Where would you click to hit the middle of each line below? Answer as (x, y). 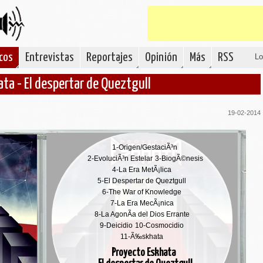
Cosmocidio (165, 225)
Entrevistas (50, 58)
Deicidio (119, 225)
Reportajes (109, 58)
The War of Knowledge (145, 192)
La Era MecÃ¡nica (145, 203)
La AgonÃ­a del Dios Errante (145, 214)
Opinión (161, 58)
